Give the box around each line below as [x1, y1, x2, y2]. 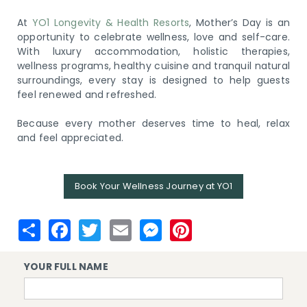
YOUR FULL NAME [24, 260, 108, 273]
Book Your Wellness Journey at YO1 [74, 180, 233, 193]
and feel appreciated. [17, 131, 124, 145]
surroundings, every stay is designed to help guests [17, 73, 290, 87]
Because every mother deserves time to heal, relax [17, 116, 290, 130]
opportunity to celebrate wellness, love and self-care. [17, 30, 290, 44]
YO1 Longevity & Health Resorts [32, 16, 190, 29]
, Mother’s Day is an [189, 16, 291, 29]
